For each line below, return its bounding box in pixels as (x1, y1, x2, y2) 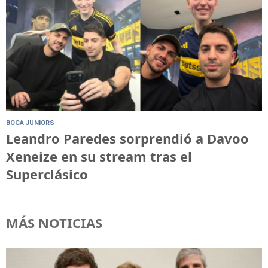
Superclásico (6, 165, 88, 183)
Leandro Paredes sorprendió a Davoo (6, 129, 249, 147)
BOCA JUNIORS (6, 118, 54, 127)
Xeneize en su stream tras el (6, 147, 192, 165)
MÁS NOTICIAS (6, 214, 102, 232)
